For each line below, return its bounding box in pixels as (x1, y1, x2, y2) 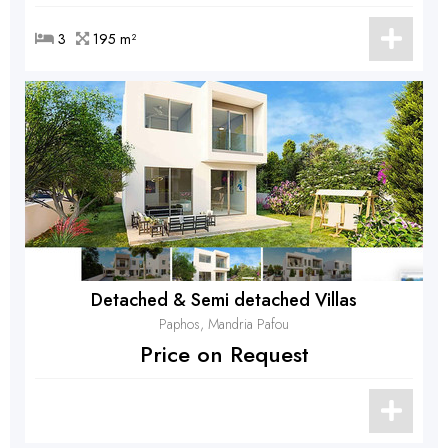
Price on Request (139, 338, 309, 370)
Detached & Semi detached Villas (91, 287, 357, 313)
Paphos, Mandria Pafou (159, 314, 289, 334)
